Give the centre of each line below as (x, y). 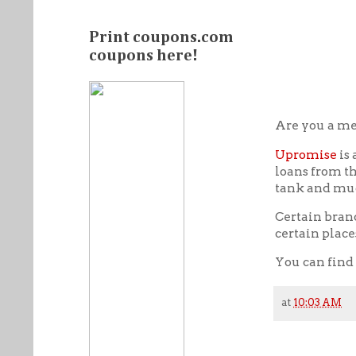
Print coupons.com (161, 37)
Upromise (306, 154)
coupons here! (143, 56)
